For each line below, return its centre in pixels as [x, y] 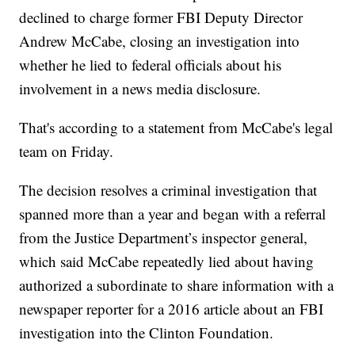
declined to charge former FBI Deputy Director [161, 17]
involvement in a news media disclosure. [140, 89]
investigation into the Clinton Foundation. [147, 333]
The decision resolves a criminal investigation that [168, 190]
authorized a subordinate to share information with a [177, 285]
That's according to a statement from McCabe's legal [176, 128]
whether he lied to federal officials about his [151, 65]
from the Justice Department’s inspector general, [164, 238]
